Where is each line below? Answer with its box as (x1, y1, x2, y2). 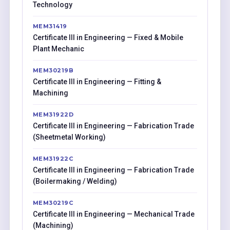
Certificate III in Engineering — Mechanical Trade (32, 209, 195, 218)
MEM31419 (32, 22, 67, 30)
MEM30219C (32, 199, 73, 206)
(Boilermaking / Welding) (32, 177, 117, 185)
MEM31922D (32, 110, 74, 118)
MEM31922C (32, 155, 73, 162)
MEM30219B (32, 66, 74, 74)
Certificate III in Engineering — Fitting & (32, 77, 161, 86)
